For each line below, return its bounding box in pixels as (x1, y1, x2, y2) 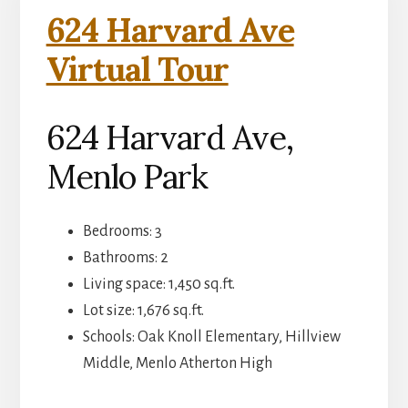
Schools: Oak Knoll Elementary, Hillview (82, 329, 341, 346)
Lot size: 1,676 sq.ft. (82, 302, 204, 320)
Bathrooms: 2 (82, 250, 168, 267)
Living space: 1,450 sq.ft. (82, 276, 235, 293)
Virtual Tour (46, 48, 229, 91)
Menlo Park (46, 156, 208, 199)
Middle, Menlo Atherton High (82, 355, 272, 372)
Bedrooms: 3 (82, 223, 162, 240)
